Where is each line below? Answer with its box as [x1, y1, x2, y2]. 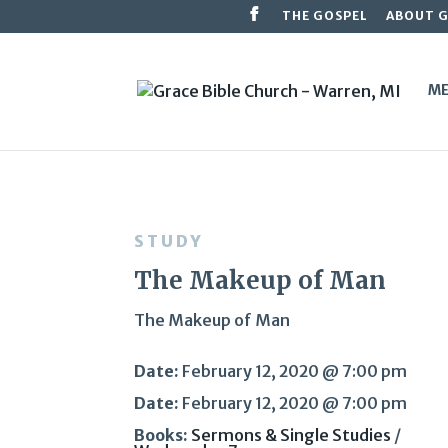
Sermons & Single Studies [191, 425, 392, 446]
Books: [134, 425, 189, 446]
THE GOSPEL [281, 8, 368, 23]
